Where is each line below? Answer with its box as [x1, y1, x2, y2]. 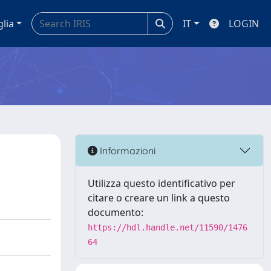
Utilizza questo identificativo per [88, 177, 235, 190]
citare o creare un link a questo [88, 191, 230, 204]
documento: [88, 206, 143, 219]
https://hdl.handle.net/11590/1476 [88, 223, 247, 232]
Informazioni [97, 144, 155, 157]
